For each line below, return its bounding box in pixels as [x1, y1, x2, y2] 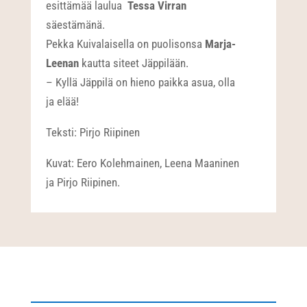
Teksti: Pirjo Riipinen [46, 125, 140, 139]
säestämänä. [46, 17, 106, 32]
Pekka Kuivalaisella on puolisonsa [46, 36, 206, 51]
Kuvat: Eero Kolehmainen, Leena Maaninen [46, 156, 240, 170]
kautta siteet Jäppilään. [79, 56, 189, 70]
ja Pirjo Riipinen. [46, 175, 121, 189]
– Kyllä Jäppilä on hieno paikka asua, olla [46, 75, 236, 89]
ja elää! [46, 94, 79, 108]
